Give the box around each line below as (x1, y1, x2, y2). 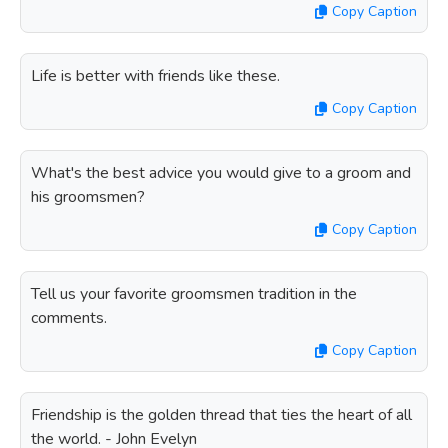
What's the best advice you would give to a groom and (31, 162, 411, 184)
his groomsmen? (31, 186, 145, 208)
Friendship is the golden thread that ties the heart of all (31, 404, 412, 426)
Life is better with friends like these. (31, 65, 280, 87)
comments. (31, 307, 107, 329)
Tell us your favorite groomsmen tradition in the (31, 283, 357, 305)
